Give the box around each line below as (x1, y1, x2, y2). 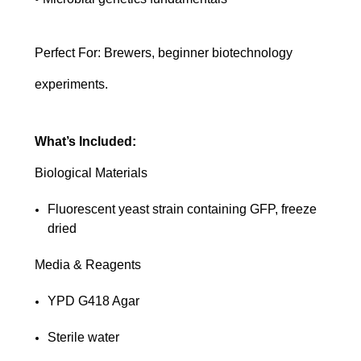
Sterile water (48, 330, 120, 344)
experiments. (35, 77, 108, 91)
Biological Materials (35, 165, 147, 180)
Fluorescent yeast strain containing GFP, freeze (48, 201, 317, 216)
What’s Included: (35, 134, 136, 148)
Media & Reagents (35, 257, 141, 272)
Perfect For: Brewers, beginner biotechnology (35, 45, 293, 60)
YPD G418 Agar (48, 293, 140, 308)
